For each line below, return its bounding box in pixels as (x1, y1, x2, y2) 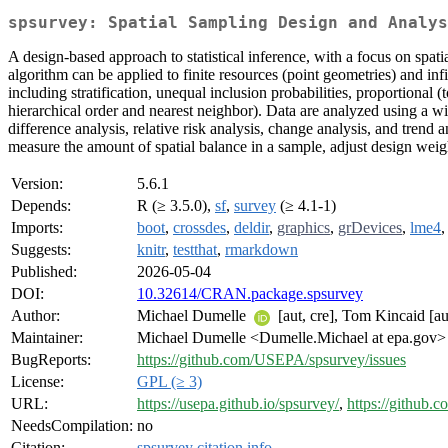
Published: (11, 263, 77, 281)
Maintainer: (11, 329, 83, 347)
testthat (173, 241, 217, 259)
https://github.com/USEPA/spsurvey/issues (137, 351, 406, 369)
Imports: (11, 219, 63, 237)
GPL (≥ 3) (137, 373, 202, 391)
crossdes (173, 219, 226, 237)
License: (11, 373, 64, 391)
